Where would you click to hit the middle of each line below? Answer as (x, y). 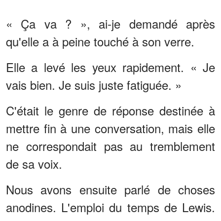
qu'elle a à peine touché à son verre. (100, 41)
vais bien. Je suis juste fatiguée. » (94, 84)
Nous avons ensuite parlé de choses (110, 189)
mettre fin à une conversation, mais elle (110, 128)
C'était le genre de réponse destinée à (110, 110)
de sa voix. (34, 163)
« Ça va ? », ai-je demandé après (110, 23)
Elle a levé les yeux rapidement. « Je (110, 67)
